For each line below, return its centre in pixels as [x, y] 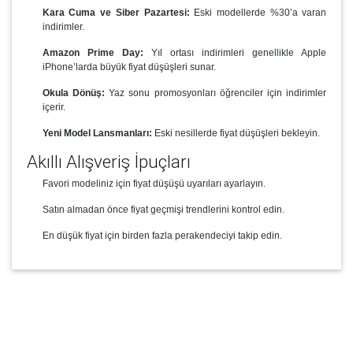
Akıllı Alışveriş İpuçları [108, 161]
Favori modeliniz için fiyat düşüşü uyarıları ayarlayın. [154, 184]
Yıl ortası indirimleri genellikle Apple [235, 52]
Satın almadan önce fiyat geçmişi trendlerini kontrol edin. [163, 210]
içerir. [54, 107]
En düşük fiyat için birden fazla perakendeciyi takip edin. [162, 236]
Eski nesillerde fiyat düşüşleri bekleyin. [236, 133]
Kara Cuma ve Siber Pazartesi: [116, 12]
